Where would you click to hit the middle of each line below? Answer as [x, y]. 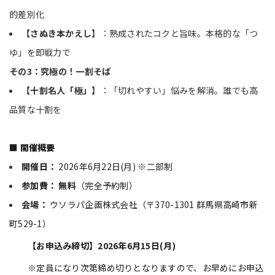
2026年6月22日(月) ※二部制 [115, 166]
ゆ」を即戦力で [40, 52]
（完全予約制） [107, 185]
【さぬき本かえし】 [61, 33]
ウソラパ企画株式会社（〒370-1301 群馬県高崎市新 [153, 204]
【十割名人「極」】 [61, 90]
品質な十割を [36, 109]
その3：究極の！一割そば [60, 71]
